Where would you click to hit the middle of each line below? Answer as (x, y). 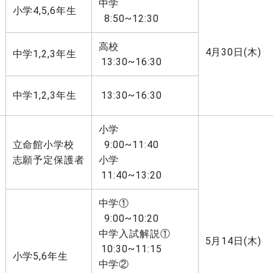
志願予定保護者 (49, 160)
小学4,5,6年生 (45, 11)
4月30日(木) (233, 52)
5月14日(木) (233, 241)
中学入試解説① (135, 234)
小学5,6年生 (41, 256)
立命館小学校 (44, 145)
